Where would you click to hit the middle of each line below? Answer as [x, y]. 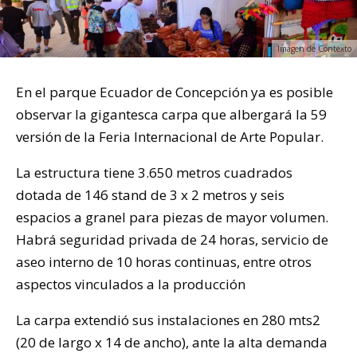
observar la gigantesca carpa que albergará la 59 [171, 114]
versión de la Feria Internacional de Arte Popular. [170, 136]
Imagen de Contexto [314, 48]
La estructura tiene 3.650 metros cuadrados [154, 172]
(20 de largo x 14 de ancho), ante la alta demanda [172, 342]
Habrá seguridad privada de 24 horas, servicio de [172, 239]
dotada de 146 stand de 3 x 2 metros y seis [150, 194]
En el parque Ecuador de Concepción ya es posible [175, 92]
